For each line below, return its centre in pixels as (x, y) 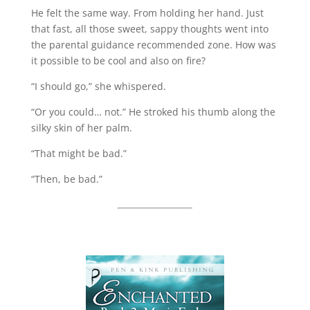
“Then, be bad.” (66, 179)
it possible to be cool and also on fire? (118, 60)
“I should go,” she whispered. (98, 86)
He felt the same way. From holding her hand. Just (147, 12)
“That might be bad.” (79, 153)
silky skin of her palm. (81, 127)
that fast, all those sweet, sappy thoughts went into (149, 28)
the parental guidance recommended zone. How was (153, 44)
